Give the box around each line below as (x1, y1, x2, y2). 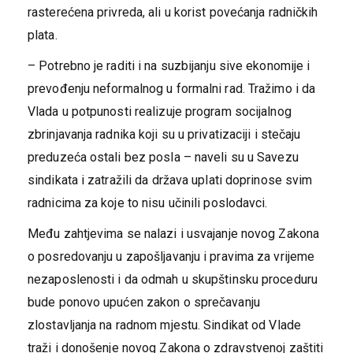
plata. (28, 28, 58, 43)
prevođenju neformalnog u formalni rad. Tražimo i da (28, 81, 316, 97)
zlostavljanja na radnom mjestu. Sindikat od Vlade (28, 318, 301, 333)
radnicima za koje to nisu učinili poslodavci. (28, 195, 268, 211)
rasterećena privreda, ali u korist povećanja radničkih (28, 5, 318, 20)
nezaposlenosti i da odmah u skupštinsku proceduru (28, 272, 318, 288)
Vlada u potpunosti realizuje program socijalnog (28, 104, 292, 120)
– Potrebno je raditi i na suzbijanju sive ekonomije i (28, 58, 310, 74)
